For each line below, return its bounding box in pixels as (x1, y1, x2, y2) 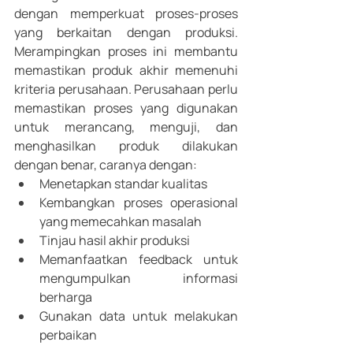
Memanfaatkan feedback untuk (39, 251, 238, 269)
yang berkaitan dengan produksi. (14, 24, 238, 42)
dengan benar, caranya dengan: (14, 156, 199, 174)
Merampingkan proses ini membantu (14, 43, 238, 61)
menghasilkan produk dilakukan (14, 137, 238, 155)
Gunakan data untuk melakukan (39, 307, 238, 325)
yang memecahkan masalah (39, 213, 202, 231)
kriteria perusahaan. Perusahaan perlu (14, 80, 238, 98)
